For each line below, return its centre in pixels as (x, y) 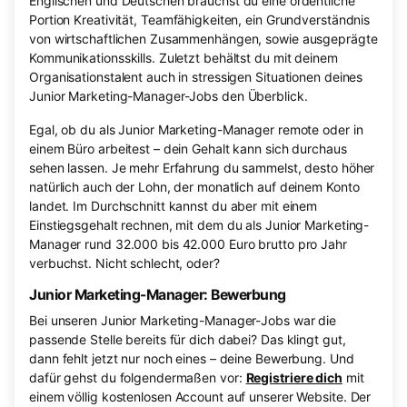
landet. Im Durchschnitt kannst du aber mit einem (174, 206)
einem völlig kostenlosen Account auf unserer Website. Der (200, 397)
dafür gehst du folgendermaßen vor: (138, 378)
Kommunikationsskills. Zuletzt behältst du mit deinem (184, 58)
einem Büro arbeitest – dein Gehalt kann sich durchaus (188, 149)
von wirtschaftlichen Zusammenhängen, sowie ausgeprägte (203, 39)
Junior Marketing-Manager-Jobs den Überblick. (169, 96)
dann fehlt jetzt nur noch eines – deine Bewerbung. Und (192, 359)
